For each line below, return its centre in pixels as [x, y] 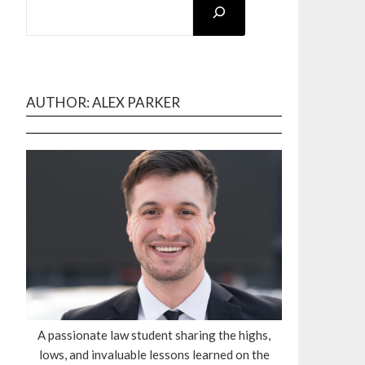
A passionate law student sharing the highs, [154, 335]
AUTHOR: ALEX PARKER [103, 102]
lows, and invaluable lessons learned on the [154, 355]
